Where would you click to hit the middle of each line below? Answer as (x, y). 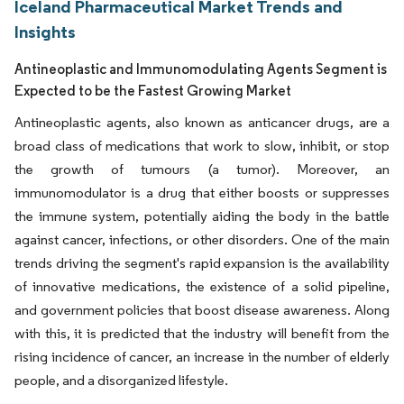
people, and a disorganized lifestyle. (121, 380)
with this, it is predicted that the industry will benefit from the (202, 333)
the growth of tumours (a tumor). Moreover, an (202, 169)
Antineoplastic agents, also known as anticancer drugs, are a (202, 122)
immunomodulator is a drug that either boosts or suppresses (202, 193)
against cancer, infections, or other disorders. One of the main (202, 239)
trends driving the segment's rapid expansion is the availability (202, 263)
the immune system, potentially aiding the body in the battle (202, 216)
